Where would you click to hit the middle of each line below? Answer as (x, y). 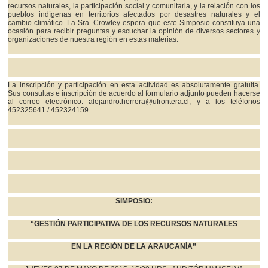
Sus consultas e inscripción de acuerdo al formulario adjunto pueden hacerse (134, 94)
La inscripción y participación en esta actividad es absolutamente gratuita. (134, 85)
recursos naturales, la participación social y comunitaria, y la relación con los (134, 6)
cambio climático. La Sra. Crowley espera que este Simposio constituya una (134, 23)
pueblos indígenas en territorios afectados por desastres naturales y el (134, 15)
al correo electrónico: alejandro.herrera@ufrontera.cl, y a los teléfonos (134, 102)
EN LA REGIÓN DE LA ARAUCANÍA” (134, 247)
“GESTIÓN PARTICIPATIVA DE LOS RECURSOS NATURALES (134, 224)
